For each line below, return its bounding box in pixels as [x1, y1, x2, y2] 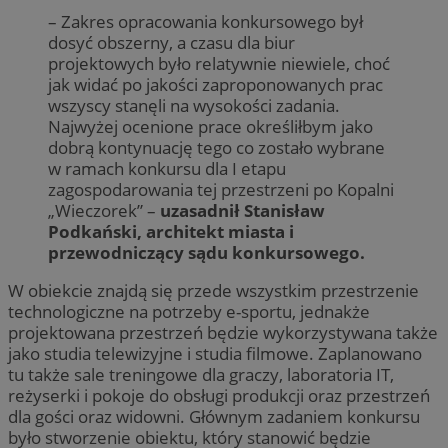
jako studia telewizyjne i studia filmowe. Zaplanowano [8, 341, 422, 365]
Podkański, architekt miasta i [48, 219, 294, 243]
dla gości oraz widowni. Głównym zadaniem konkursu [8, 404, 420, 428]
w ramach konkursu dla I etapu [48, 156, 286, 180]
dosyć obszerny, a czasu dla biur [48, 30, 295, 54]
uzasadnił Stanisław [156, 198, 325, 222]
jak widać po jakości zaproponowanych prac [48, 72, 383, 96]
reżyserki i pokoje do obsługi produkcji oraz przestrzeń [8, 383, 430, 407]
